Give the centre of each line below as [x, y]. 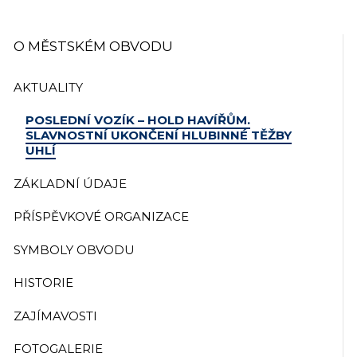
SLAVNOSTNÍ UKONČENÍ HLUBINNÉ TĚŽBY [159, 135]
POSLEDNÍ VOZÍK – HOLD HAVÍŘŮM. [138, 120]
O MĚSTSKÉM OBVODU [93, 47]
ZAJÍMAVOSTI [55, 316]
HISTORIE [43, 283]
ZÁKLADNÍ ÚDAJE [70, 183]
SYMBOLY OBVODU [74, 249]
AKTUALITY [48, 87]
